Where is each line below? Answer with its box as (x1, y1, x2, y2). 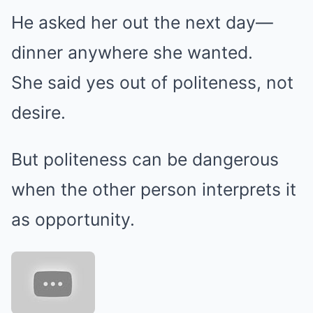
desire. (11, 102, 66, 123)
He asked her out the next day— (11, 12, 273, 33)
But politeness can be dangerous (11, 149, 279, 170)
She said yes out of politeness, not (11, 72, 293, 93)
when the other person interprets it (11, 179, 296, 200)
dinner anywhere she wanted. (11, 42, 253, 63)
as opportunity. (11, 209, 135, 230)
